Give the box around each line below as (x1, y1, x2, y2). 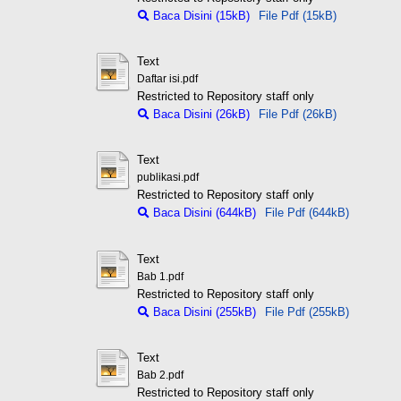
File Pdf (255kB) (264, 304, 349, 319)
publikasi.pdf (136, 172, 199, 183)
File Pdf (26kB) (258, 107, 337, 122)
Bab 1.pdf (136, 270, 183, 282)
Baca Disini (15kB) (149, 8, 250, 22)
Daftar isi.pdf (136, 73, 198, 85)
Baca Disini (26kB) (149, 107, 250, 122)
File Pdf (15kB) (258, 8, 337, 22)
